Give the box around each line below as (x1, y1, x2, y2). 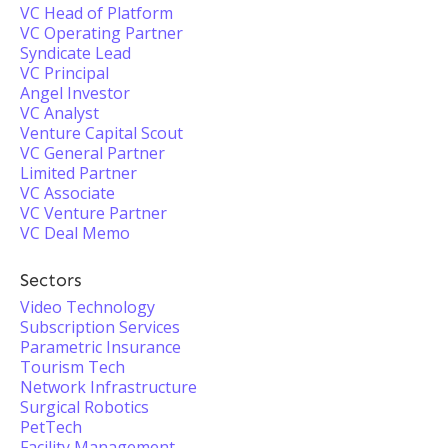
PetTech (20, 416, 82, 438)
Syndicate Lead (20, 42, 131, 64)
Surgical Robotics (20, 396, 149, 418)
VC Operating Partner (20, 22, 183, 44)
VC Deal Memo (20, 222, 130, 244)
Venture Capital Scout (20, 122, 183, 144)
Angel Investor (20, 82, 130, 104)
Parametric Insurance (20, 336, 181, 358)
